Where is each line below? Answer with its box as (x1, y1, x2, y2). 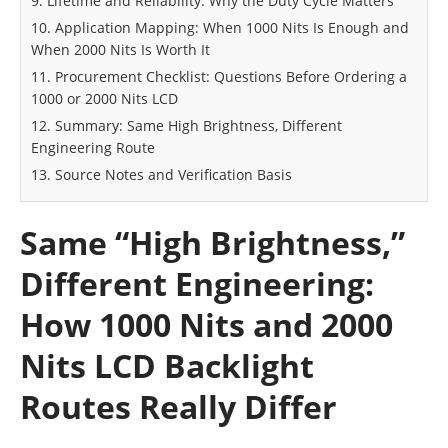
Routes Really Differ (20, 384, 337, 428)
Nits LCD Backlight (20, 343, 314, 387)
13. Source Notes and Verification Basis (31, 164, 292, 184)
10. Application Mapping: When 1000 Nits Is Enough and (31, 17, 409, 37)
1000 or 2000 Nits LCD (31, 88, 178, 108)
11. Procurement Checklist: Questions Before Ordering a (31, 66, 407, 86)
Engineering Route (31, 137, 155, 157)
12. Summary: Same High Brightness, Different (31, 115, 342, 135)
